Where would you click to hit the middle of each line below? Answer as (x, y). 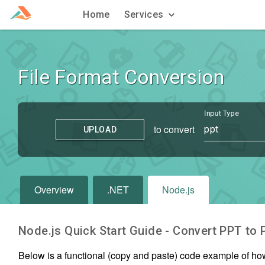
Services (144, 14)
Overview (54, 189)
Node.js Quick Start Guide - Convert (119, 231)
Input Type (222, 113)
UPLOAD (100, 129)
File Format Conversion (121, 77)
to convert (174, 129)
